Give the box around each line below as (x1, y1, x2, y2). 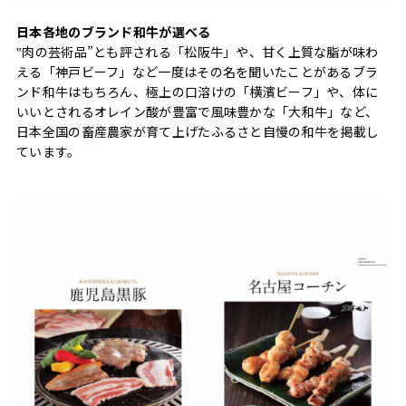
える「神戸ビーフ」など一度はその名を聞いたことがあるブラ (16, 62, 379, 81)
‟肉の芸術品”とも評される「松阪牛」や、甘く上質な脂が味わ (16, 42, 379, 61)
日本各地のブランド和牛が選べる (16, 22, 211, 41)
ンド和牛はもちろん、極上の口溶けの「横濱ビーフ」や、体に (16, 82, 379, 101)
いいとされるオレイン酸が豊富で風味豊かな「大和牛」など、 (16, 101, 379, 121)
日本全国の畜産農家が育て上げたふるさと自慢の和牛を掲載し (16, 121, 380, 140)
